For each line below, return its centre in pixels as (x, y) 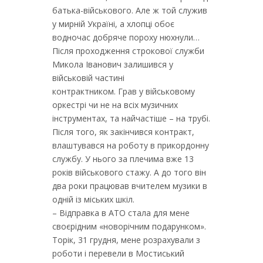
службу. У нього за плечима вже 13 (123, 159)
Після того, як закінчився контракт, (123, 132)
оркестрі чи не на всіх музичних (115, 105)
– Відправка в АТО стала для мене (121, 213)
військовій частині (104, 78)
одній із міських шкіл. (93, 199)
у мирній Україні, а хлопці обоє (113, 24)
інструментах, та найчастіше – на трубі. (131, 118)
